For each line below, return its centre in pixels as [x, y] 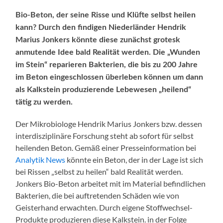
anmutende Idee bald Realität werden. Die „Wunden [108, 52]
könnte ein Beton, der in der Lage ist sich [134, 159]
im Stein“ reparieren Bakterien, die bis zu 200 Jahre [107, 64]
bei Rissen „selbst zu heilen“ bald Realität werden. [99, 171]
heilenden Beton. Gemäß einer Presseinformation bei [106, 147]
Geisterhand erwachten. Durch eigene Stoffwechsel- [104, 207]
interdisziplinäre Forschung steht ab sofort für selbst [105, 135]
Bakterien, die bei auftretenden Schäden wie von [98, 195]
